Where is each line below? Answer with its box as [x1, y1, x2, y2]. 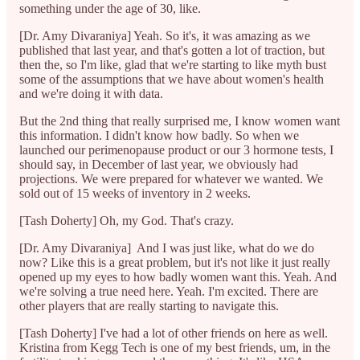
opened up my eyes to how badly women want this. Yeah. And [19, 269, 337, 284]
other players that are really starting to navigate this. [19, 298, 279, 313]
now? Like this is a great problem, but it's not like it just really [19, 255, 330, 269]
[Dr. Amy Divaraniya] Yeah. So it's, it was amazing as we [19, 28, 310, 43]
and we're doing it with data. [19, 86, 163, 100]
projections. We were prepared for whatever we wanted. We [19, 171, 323, 186]
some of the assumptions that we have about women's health [19, 72, 324, 86]
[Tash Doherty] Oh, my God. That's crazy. [19, 213, 237, 227]
